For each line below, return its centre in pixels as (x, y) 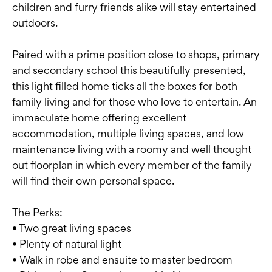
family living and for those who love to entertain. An (134, 102)
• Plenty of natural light (67, 244)
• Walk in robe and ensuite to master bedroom (122, 260)
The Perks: (37, 212)
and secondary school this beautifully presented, (129, 70)
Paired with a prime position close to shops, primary (136, 55)
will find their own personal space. (93, 181)
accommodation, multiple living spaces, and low (128, 134)
